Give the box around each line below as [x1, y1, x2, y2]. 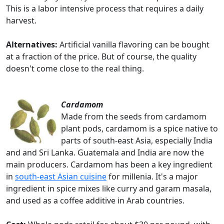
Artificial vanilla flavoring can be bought [59, 39, 209, 50]
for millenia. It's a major [106, 171, 198, 182]
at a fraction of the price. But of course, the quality [6, 51, 196, 62]
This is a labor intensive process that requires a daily [6, 3, 203, 14]
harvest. [6, 15, 36, 26]
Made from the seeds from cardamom [61, 111, 206, 122]
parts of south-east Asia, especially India [61, 135, 212, 146]
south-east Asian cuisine [15, 171, 106, 182]
